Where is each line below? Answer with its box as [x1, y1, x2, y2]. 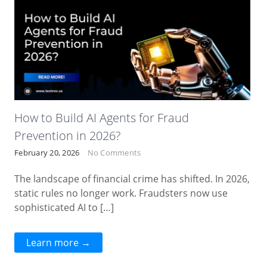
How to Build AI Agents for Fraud [14, 110, 190, 126]
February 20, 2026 [14, 147, 80, 159]
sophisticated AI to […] [14, 201, 114, 215]
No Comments [87, 147, 141, 159]
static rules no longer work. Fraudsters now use [14, 187, 228, 200]
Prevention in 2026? [14, 128, 121, 144]
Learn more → [26, 236, 91, 250]
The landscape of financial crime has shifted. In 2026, [14, 172, 250, 186]
